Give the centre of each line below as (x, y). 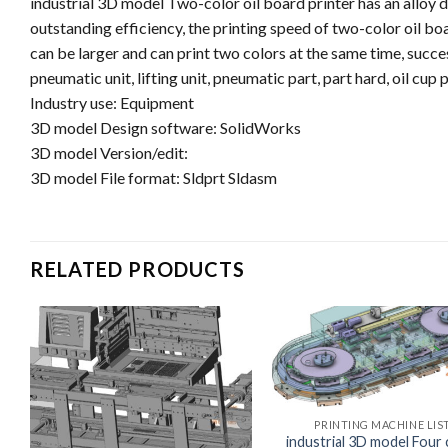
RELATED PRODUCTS (137, 268)
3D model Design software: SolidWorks (165, 127)
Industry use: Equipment (112, 102)
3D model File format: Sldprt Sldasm (153, 177)
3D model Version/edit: (109, 152)
